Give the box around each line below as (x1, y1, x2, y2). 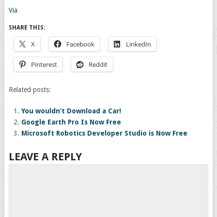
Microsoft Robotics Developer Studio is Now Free (21, 129, 188, 137)
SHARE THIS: (8, 24, 45, 31)
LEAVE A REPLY (8, 150, 82, 163)
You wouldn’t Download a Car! (21, 107, 122, 115)
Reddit (88, 60, 108, 69)
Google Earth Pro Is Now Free (21, 118, 122, 126)
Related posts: (8, 85, 51, 93)
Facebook (66, 39, 94, 48)
